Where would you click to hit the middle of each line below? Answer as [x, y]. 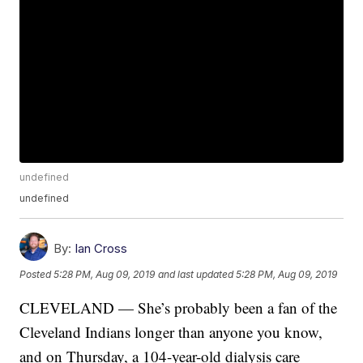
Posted [37, 274]
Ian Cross [101, 249]
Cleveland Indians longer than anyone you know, [171, 332]
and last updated [196, 274]
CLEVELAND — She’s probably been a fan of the [179, 308]
